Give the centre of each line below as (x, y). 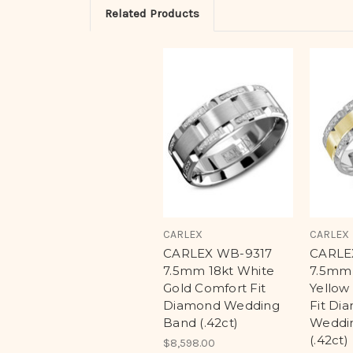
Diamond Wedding (221, 306)
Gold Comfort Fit (214, 288)
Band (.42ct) (201, 323)
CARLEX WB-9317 (218, 254)
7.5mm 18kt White (219, 271)
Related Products (152, 13)
